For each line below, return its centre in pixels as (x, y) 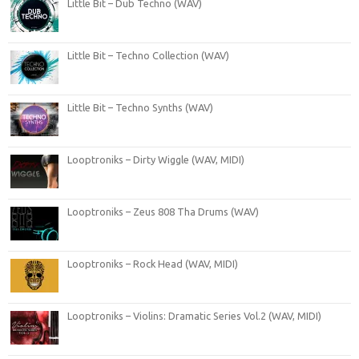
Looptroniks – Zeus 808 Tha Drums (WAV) (163, 211)
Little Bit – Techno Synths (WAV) (140, 107)
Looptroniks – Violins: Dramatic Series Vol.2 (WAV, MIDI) (194, 315)
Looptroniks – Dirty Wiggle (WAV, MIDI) (156, 159)
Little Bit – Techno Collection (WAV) (148, 55)
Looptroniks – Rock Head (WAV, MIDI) (153, 263)
